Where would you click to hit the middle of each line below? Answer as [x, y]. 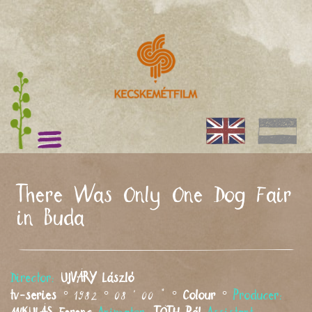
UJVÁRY [79, 278]
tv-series [34, 296]
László [115, 278]
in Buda [51, 219]
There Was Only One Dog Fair [155, 196]
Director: [33, 278]
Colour [200, 296]
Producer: [258, 296]
